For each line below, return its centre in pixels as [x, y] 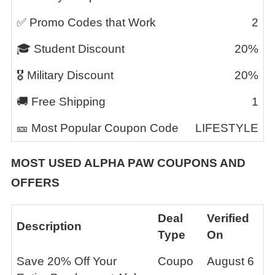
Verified [228, 218]
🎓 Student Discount [71, 49]
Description [49, 226]
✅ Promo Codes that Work [86, 22]
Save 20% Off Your [67, 261]
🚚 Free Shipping [61, 102]
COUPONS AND [200, 163]
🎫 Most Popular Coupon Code [98, 128]
